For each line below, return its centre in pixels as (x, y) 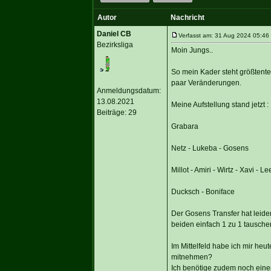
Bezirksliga (115, 44)
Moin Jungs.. (192, 50)
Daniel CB (114, 34)
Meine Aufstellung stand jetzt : (220, 104)
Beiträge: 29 (116, 112)
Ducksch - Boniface (203, 191)
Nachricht (187, 17)
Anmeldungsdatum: (129, 90)
